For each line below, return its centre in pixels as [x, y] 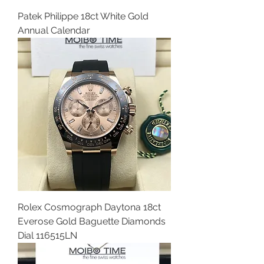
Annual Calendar [54, 30]
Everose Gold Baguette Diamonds [92, 221]
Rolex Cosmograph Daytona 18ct [89, 207]
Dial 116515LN [47, 235]
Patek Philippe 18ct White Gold [83, 16]
